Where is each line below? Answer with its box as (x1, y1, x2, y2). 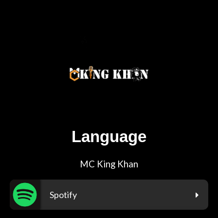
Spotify (50, 189, 77, 200)
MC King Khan (80, 159, 138, 170)
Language (72, 127, 146, 146)
